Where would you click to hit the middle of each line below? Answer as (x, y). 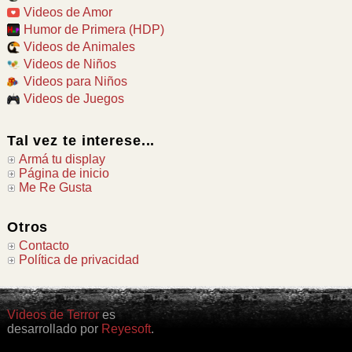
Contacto (44, 245)
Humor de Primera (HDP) (93, 30)
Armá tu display (62, 159)
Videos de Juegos (73, 99)
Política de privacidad (79, 259)
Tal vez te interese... (81, 140)
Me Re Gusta (55, 187)
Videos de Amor (68, 13)
